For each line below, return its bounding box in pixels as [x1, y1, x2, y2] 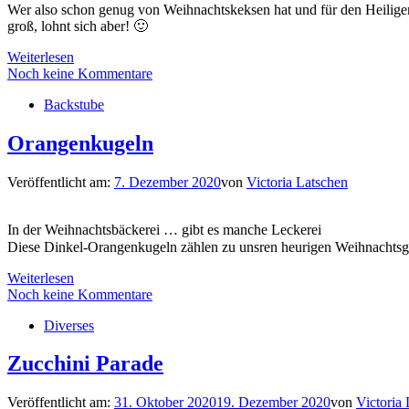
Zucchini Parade [7, 351, 163, 376]
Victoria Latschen [246, 173, 348, 190]
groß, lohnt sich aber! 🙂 [7, 17, 148, 34]
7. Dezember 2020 [114, 173, 221, 190]
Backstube [44, 96, 104, 112]
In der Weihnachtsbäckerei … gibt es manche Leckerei [7, 221, 321, 237]
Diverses [44, 317, 94, 333]
